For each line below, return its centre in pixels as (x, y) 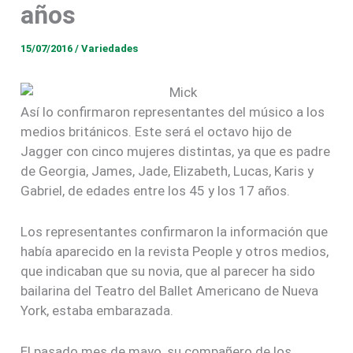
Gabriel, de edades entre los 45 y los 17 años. (156, 190)
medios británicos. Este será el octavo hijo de (156, 131)
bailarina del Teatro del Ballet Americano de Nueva (170, 290)
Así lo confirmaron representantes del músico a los (173, 111)
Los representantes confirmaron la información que (175, 231)
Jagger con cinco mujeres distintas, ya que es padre (176, 151)
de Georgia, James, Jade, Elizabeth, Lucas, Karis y (167, 171)
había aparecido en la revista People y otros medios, (175, 251)
